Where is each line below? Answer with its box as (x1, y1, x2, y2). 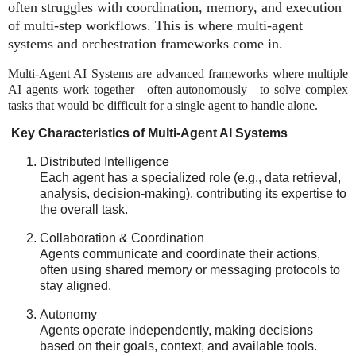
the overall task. (40, 203, 128, 217)
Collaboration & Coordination (40, 231, 204, 246)
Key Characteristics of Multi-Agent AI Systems (11, 126, 288, 141)
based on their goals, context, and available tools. (40, 339, 317, 353)
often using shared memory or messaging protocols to (40, 263, 340, 277)
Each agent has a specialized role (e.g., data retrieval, (40, 171, 341, 185)
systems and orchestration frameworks (8, 35, 229, 52)
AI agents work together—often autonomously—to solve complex (8, 82, 348, 96)
